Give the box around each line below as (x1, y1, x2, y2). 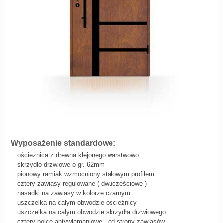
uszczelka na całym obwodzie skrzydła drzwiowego (17, 208, 166, 216)
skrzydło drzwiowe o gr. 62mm (17, 161, 107, 168)
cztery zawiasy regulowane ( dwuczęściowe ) (17, 180, 147, 187)
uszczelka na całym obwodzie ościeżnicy (17, 199, 137, 206)
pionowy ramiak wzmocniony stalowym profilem (17, 170, 154, 178)
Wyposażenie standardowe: (10, 139, 115, 147)
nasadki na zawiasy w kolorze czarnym (17, 189, 130, 197)
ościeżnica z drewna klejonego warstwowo (17, 151, 141, 159)
